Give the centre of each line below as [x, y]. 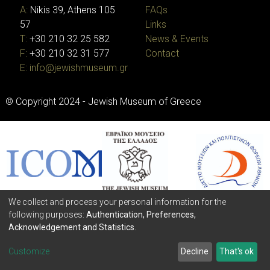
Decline [195, 252]
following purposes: [47, 214]
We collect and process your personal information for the [117, 202]
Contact [162, 53]
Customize [29, 252]
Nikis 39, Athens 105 [71, 10]
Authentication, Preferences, [141, 214]
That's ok [237, 252]
